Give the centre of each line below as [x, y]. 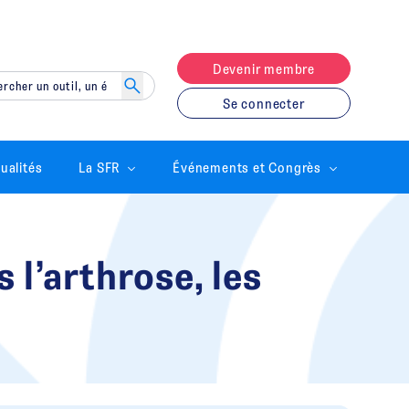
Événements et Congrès [247, 167]
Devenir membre [263, 68]
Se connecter [264, 103]
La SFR [100, 167]
